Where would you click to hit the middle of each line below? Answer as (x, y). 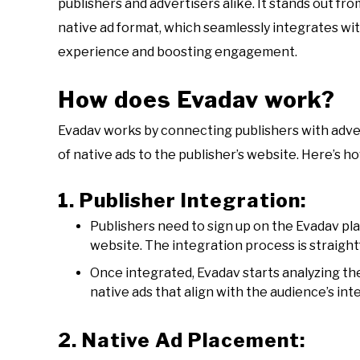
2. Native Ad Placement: (182, 341)
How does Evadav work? (196, 100)
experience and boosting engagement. (178, 52)
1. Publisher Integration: (182, 201)
